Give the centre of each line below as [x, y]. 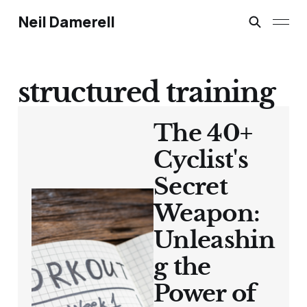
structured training [146, 93]
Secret [191, 187]
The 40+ [203, 133]
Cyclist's [201, 160]
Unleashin [214, 240]
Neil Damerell [66, 22]
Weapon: [207, 213]
